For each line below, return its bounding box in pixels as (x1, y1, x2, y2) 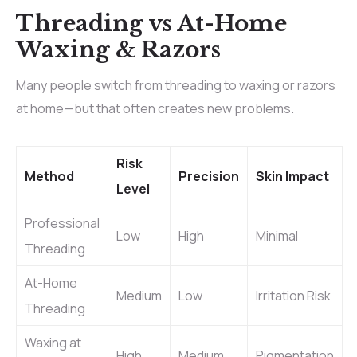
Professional (25, 214, 100, 232)
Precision (178, 167, 239, 185)
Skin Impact (256, 167, 329, 185)
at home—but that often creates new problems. (16, 99, 294, 117)
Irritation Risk (256, 286, 331, 304)
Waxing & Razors (16, 35, 221, 64)
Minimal (256, 226, 298, 245)
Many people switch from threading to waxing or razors (16, 76, 335, 94)
